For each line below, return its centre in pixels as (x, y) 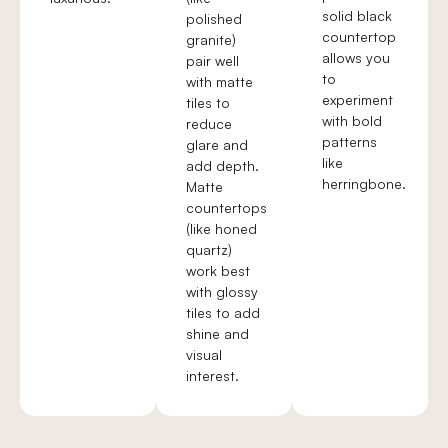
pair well (212, 61)
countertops (226, 208)
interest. (212, 376)
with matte (219, 82)
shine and (217, 334)
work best (218, 271)
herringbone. (364, 184)
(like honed (221, 229)
